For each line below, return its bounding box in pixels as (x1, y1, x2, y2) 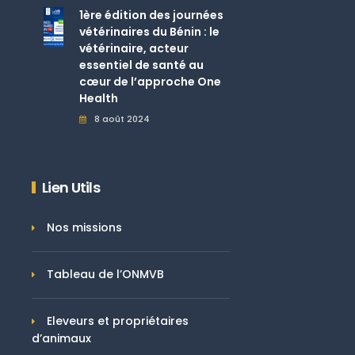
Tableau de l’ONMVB (47, 265, 164, 282)
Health (79, 90, 118, 106)
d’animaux (32, 330, 91, 346)
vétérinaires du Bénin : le (79, 23, 219, 40)
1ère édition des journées (79, 6, 223, 23)
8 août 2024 (94, 112, 150, 125)
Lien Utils (42, 177, 100, 197)
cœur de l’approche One (79, 73, 221, 90)
